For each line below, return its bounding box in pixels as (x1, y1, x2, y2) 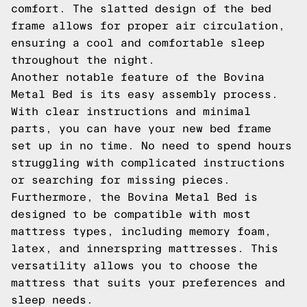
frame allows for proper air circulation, (11, 20, 285, 32)
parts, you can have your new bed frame (11, 123, 271, 134)
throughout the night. (11, 54, 155, 66)
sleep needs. (11, 294, 93, 306)
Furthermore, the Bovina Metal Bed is (11, 191, 258, 203)
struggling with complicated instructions (11, 157, 285, 169)
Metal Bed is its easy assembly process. (11, 88, 278, 100)
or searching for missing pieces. (11, 174, 230, 186)
